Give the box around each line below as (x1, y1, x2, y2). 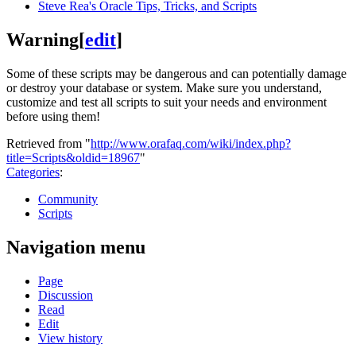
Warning (6, 29, 79, 51)
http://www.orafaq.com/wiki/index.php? (91, 137, 291, 150)
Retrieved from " (6, 137, 91, 150)
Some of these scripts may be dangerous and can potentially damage (6, 67, 346, 80)
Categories (6, 165, 60, 179)
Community (38, 192, 98, 206)
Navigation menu (6, 236, 145, 257)
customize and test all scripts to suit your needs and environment (6, 95, 327, 109)
